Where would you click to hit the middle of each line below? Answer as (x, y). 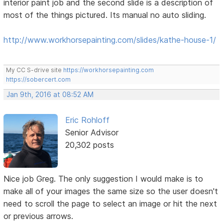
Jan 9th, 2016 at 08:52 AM (50, 94)
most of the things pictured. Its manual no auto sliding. (105, 15)
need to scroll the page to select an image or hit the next (111, 203)
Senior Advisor (92, 132)
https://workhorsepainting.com (109, 70)
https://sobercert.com (39, 79)
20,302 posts (89, 145)
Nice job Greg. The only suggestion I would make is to (104, 178)
